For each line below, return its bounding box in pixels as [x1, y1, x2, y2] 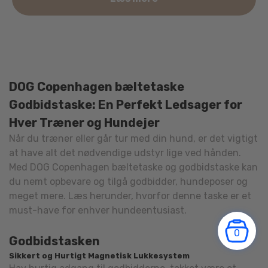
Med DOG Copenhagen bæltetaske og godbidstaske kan [9, 162, 258, 173]
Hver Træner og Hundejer [9, 115, 160, 130]
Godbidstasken [9, 234, 100, 249]
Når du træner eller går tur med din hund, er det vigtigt [9, 133, 258, 145]
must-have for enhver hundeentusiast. [9, 205, 187, 217]
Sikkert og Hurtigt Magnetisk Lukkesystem [9, 251, 190, 261]
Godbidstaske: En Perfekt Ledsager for [9, 98, 242, 112]
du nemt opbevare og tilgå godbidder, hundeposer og [9, 176, 248, 188]
